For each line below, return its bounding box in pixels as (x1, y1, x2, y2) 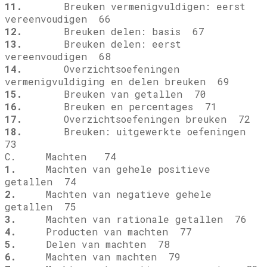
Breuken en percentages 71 (22, 100, 217, 113)
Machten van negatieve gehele (16, 188, 212, 201)
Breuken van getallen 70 (22, 88, 206, 101)
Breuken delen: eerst (22, 38, 181, 51)
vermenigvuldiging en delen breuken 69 (5, 75, 229, 88)
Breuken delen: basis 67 (22, 25, 204, 38)
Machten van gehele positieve (16, 163, 210, 176)
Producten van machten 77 (16, 225, 192, 238)
